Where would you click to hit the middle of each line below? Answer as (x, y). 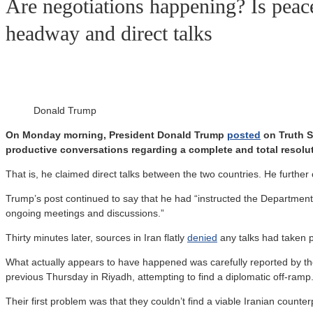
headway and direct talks (109, 34)
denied (202, 238)
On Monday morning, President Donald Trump (116, 135)
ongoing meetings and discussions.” (85, 213)
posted (244, 135)
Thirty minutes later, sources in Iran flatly (96, 238)
